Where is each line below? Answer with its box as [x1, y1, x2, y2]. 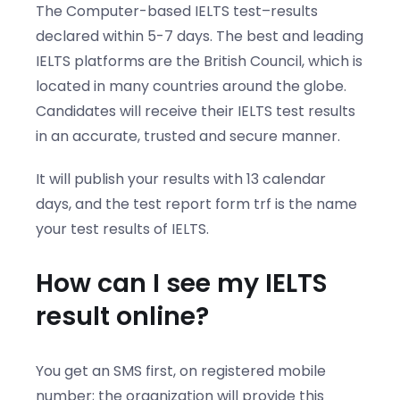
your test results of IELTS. [36, 218, 209, 239]
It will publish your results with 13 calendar [36, 168, 326, 189]
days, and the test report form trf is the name [36, 193, 357, 214]
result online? [36, 298, 209, 335]
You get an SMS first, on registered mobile [36, 360, 326, 381]
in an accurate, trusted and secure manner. [36, 125, 340, 146]
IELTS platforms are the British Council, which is [36, 50, 362, 71]
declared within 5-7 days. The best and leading [36, 25, 363, 46]
